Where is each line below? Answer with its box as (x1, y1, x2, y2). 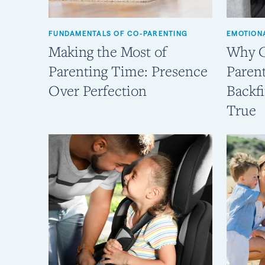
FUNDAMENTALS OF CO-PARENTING (49, 30, 188, 38)
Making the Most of (49, 42, 167, 62)
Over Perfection (49, 81, 147, 101)
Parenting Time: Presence (49, 62, 208, 81)
